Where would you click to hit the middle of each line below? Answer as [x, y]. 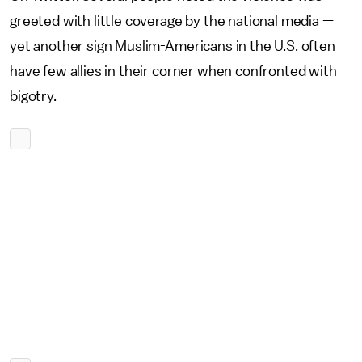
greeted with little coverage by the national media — [172, 21]
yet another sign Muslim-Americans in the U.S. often [173, 46]
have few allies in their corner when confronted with [173, 71]
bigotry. [33, 96]
